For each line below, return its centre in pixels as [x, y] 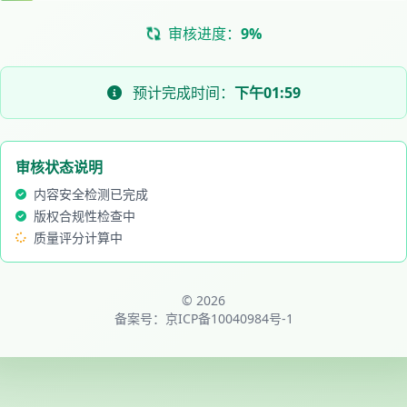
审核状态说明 [59, 167]
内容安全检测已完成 [91, 194]
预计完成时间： [181, 93]
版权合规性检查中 [84, 216]
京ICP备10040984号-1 [229, 318]
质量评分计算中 [78, 238]
